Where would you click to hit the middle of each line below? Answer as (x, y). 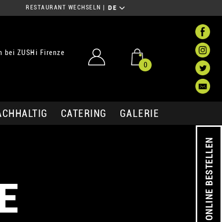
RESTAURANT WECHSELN (63, 8)
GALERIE (139, 113)
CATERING (84, 113)
